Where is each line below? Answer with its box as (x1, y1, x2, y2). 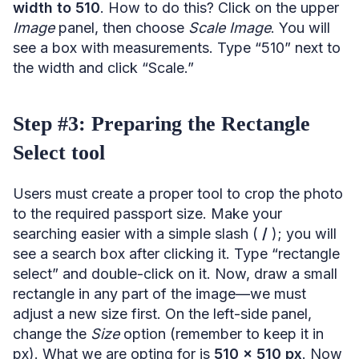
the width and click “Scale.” (13, 58, 194, 76)
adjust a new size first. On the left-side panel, (13, 305, 312, 322)
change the (13, 325, 91, 342)
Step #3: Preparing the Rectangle (13, 111, 310, 135)
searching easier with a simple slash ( (13, 224, 262, 242)
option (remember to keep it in (119, 325, 324, 342)
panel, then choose (54, 18, 188, 36)
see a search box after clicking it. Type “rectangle (13, 244, 340, 262)
